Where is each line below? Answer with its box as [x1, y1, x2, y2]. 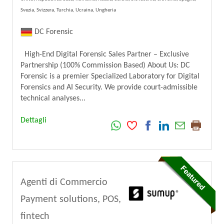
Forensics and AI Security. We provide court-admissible [20, 83, 197, 91]
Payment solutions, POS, [20, 194, 121, 204]
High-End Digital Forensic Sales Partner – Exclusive [20, 50, 189, 58]
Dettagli [20, 116, 46, 124]
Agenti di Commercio [20, 177, 107, 187]
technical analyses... [20, 94, 85, 102]
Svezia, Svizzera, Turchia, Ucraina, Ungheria [20, 7, 116, 13]
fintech [20, 211, 49, 221]
